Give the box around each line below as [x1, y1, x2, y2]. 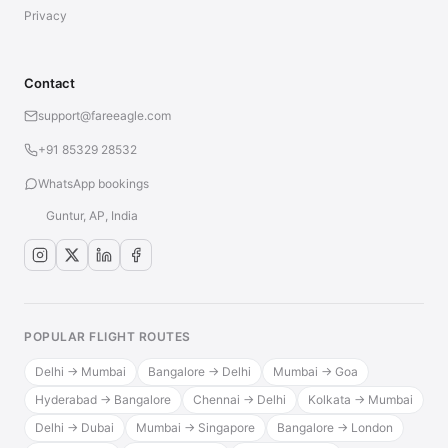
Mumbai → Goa [273, 364, 358, 379]
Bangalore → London [277, 420, 393, 435]
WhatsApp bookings [38, 176, 149, 191]
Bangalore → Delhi [148, 364, 251, 379]
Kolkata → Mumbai [308, 392, 413, 407]
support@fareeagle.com [38, 108, 171, 123]
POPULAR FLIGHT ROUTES [24, 329, 191, 344]
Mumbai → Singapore [136, 420, 255, 435]
